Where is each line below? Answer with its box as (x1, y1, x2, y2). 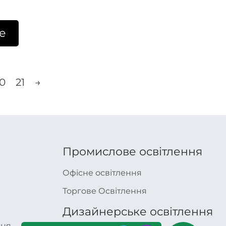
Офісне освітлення (63, 168, 142, 178)
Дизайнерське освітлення (63, 205, 213, 218)
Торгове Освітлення (63, 186, 147, 196)
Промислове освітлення (63, 145, 202, 158)
